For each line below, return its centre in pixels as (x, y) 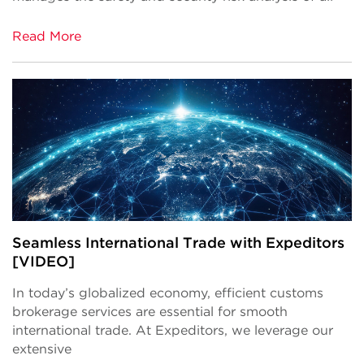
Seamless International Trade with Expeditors (178, 243)
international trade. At (84, 331)
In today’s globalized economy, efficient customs (168, 293)
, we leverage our (279, 331)
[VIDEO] (43, 262)
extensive (42, 349)
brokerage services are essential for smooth (150, 312)
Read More (47, 37)
